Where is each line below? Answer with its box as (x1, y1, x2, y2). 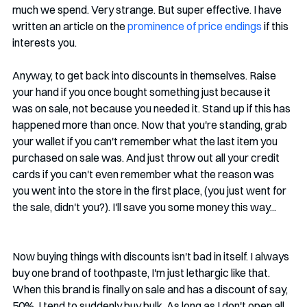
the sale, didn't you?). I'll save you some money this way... (12, 199, 276, 214)
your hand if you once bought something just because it (12, 84, 273, 99)
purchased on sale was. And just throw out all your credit (12, 150, 282, 164)
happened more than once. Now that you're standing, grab (12, 117, 289, 132)
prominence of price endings (127, 19, 262, 33)
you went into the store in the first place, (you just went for (12, 183, 288, 197)
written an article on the (12, 19, 127, 33)
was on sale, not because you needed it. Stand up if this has (12, 101, 293, 115)
